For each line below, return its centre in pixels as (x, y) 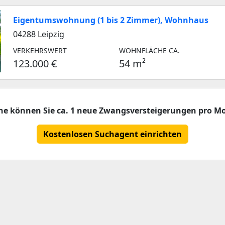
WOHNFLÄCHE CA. (150, 50)
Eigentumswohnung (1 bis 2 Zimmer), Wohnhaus (111, 20)
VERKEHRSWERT (40, 50)
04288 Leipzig (39, 34)
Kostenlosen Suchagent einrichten (113, 134)
